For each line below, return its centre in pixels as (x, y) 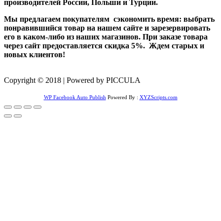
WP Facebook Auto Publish (75, 97)
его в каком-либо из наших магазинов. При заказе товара (106, 37)
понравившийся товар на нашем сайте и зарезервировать (107, 28)
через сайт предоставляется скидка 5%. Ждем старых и (104, 46)
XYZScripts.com (158, 97)
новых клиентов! (35, 55)
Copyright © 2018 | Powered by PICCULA (72, 80)
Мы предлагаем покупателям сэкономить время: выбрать (109, 19)
